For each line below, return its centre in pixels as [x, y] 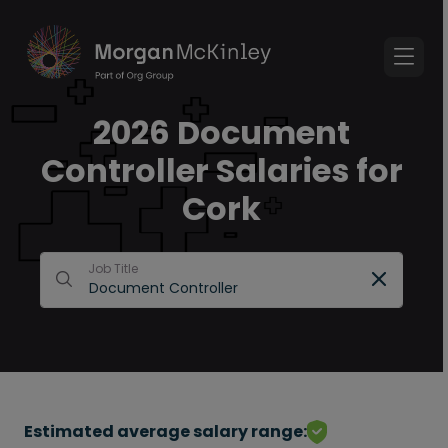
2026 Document [221, 132]
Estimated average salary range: [165, 431]
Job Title [113, 268]
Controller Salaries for [221, 170]
